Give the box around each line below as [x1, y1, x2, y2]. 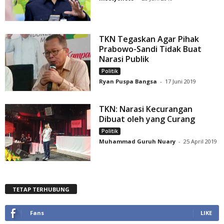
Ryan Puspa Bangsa [99, 77, 157, 85]
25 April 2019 [183, 137, 217, 145]
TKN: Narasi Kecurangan [99, 103, 193, 115]
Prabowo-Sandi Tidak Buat [99, 43, 202, 55]
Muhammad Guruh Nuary [99, 137, 176, 145]
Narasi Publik [99, 53, 149, 65]
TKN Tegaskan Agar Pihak [99, 33, 199, 45]
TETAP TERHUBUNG [12, 185, 69, 193]
